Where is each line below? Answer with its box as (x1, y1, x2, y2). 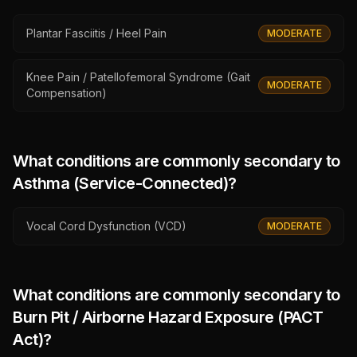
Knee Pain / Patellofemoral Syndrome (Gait (26, 70, 250, 84)
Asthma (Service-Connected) (13, 174, 228, 193)
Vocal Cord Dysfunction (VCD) (26, 219, 186, 233)
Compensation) (26, 86, 107, 100)
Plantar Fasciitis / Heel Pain (26, 26, 167, 40)
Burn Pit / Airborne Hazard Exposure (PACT (13, 308, 324, 327)
